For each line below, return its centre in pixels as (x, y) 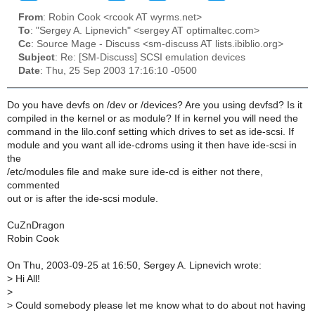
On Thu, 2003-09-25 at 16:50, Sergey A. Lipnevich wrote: (134, 265)
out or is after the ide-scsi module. (83, 198)
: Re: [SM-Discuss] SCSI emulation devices (150, 58)
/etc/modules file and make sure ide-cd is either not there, (135, 172)
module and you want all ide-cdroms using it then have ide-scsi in (152, 145)
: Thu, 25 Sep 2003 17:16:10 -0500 (118, 71)
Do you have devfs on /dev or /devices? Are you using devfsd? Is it (155, 105)
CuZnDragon (36, 225)
